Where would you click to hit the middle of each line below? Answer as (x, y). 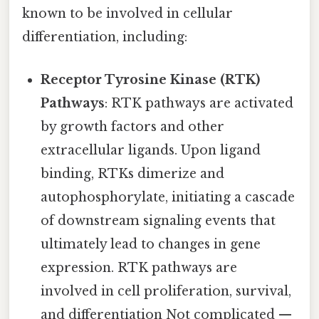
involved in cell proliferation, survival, (166, 291)
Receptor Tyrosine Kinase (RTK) (151, 79)
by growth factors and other (133, 126)
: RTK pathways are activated (199, 103)
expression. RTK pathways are (139, 267)
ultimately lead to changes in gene (151, 244)
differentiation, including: (105, 37)
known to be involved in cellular (127, 14)
